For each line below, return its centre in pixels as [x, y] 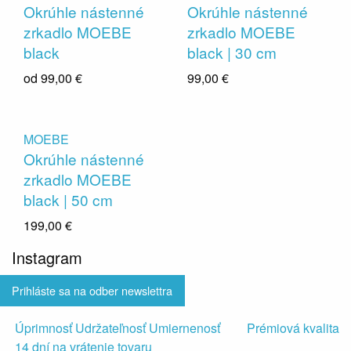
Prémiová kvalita [293, 328]
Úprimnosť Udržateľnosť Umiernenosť [118, 328]
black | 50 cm [68, 199]
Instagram [47, 257]
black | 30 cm [232, 52]
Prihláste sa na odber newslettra [92, 291]
